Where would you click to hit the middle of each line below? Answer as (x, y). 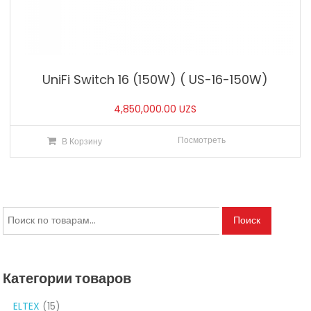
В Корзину (82, 141)
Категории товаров (67, 278)
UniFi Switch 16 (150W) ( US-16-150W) (155, 79)
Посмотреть (202, 140)
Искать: (19, 214)
